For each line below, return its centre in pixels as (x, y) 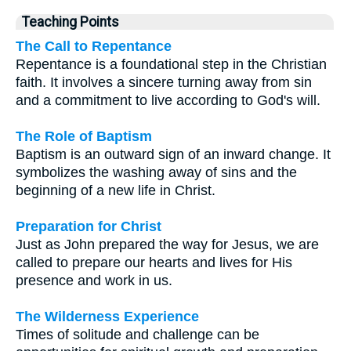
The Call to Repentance (94, 46)
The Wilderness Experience (107, 316)
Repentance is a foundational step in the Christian (171, 64)
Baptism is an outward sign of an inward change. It (173, 154)
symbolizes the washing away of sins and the (156, 172)
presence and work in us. (94, 280)
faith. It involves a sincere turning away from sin (164, 82)
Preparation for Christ (89, 226)
